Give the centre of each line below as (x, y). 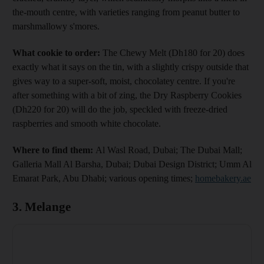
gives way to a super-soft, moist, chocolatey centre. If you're (124, 81)
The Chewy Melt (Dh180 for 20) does (172, 52)
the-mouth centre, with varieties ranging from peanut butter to (126, 12)
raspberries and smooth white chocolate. (87, 123)
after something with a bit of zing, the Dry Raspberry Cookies (127, 95)
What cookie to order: (56, 52)
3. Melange (42, 207)
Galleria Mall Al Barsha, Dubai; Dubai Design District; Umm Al (132, 164)
